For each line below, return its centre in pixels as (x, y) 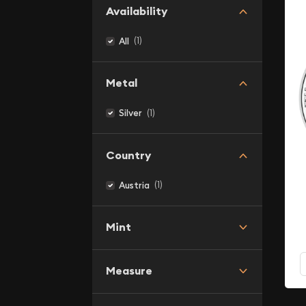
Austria (134, 185)
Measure (129, 271)
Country (128, 155)
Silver (130, 113)
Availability (136, 11)
